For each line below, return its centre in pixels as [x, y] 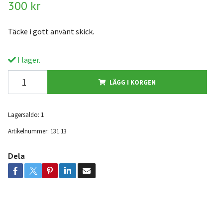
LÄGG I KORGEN [132, 82]
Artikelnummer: [28, 131]
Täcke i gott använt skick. [52, 31]
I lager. [28, 60]
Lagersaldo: [23, 114]
